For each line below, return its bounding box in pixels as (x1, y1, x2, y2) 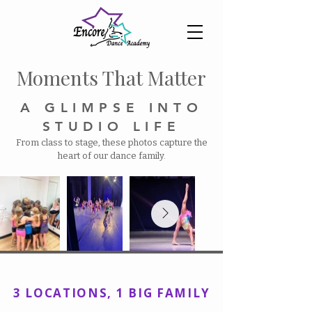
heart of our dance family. (57, 150, 166, 161)
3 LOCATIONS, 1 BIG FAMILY (13, 285, 210, 301)
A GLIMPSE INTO (19, 100, 203, 116)
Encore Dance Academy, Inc (17, 258, 205, 278)
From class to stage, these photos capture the (15, 137, 208, 148)
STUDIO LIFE (42, 118, 181, 134)
